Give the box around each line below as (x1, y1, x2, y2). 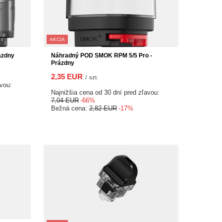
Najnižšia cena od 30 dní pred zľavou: (51, 88, 160, 96)
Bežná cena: (51, 104, 89, 112)
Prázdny (51, 59, 74, 66)
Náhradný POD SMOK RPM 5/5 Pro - (51, 52, 152, 59)
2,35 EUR (51, 72, 83, 81)
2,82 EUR (89, 104, 117, 112)
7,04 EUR (51, 96, 79, 104)
